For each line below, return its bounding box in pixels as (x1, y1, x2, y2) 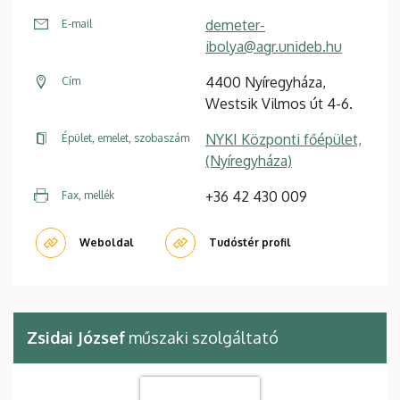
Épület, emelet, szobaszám (62, 131, 189, 145)
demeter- (205, 16, 265, 34)
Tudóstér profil (209, 236, 291, 249)
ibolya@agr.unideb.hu (205, 37, 342, 55)
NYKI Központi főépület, (205, 130, 362, 148)
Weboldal (79, 236, 134, 249)
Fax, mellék (62, 188, 114, 202)
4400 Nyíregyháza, (205, 73, 326, 91)
